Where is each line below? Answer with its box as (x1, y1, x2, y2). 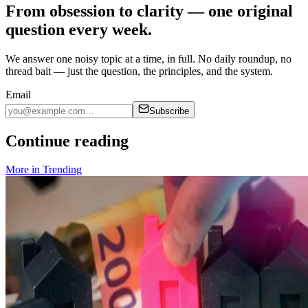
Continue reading (5, 131, 129, 150)
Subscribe (149, 105, 189, 116)
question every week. (5, 20, 152, 38)
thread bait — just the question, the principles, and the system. (5, 65, 273, 77)
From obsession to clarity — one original (5, 1, 293, 20)
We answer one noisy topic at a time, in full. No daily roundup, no (5, 52, 291, 65)
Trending (43, 164, 82, 176)
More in (5, 164, 43, 176)
